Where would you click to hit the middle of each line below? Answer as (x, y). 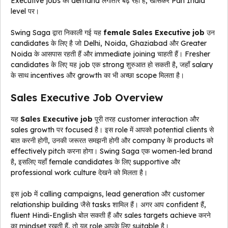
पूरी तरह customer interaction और (146, 119)
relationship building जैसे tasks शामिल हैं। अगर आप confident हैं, (108, 205)
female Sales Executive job (154, 33)
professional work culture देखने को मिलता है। (79, 173)
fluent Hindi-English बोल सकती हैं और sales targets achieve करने (111, 216)
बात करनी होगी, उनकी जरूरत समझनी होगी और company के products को (112, 141)
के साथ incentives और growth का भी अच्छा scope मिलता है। (97, 76)
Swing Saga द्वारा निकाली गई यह (57, 33)
